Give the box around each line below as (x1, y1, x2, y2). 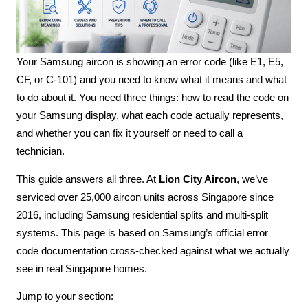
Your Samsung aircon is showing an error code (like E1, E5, (16, 56, 283, 68)
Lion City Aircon (159, 173, 236, 185)
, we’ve (236, 173, 268, 185)
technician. (16, 145, 65, 157)
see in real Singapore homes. (16, 262, 147, 274)
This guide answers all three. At (16, 173, 159, 185)
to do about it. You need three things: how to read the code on (16, 91, 289, 104)
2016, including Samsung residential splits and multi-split (16, 208, 268, 221)
